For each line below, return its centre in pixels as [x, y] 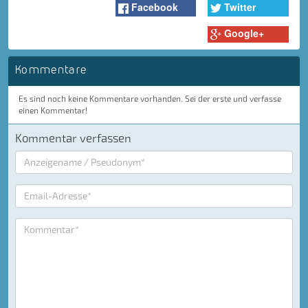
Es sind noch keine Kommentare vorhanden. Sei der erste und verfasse [150, 98]
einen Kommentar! [53, 110]
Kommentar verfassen [73, 137]
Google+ [244, 33]
